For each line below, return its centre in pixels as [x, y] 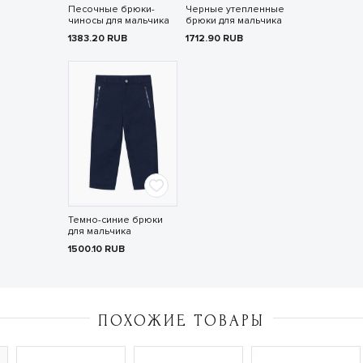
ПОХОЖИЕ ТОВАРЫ [181, 321]
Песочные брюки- [111, 10]
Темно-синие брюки [115, 220]
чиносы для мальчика [118, 21]
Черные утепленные [235, 10]
